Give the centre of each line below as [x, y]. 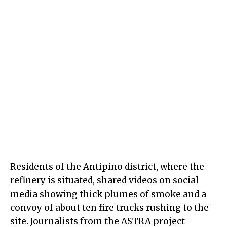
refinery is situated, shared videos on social [104, 181]
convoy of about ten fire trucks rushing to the [109, 208]
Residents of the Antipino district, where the [107, 167]
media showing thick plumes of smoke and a [108, 194]
